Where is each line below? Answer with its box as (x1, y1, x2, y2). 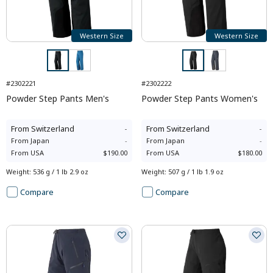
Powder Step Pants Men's (6, 93, 109, 104)
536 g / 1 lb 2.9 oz (33, 167, 88, 176)
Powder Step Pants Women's (141, 93, 258, 104)
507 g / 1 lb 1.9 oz (168, 167, 224, 176)
